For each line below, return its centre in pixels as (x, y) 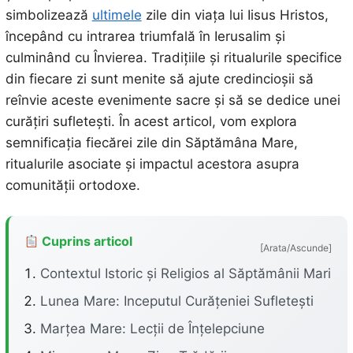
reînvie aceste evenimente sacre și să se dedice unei (173, 100)
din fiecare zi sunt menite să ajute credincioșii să (159, 79)
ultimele (117, 15)
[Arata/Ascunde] (296, 247)
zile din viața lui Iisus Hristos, (235, 15)
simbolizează (48, 15)
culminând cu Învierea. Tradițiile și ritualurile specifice (173, 58)
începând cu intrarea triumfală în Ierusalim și (145, 36)
